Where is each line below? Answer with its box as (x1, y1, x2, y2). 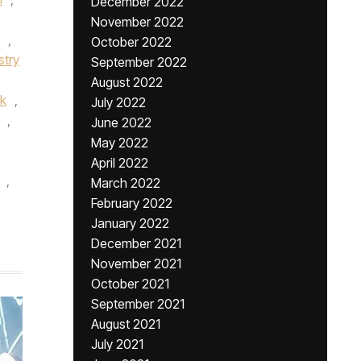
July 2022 (91, 94, 146, 110)
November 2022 (91, 14, 184, 30)
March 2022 (91, 175, 160, 191)
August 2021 (91, 316, 160, 332)
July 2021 (91, 336, 143, 352)
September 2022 (91, 54, 187, 70)
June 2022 (91, 114, 151, 131)
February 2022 (91, 195, 172, 211)
